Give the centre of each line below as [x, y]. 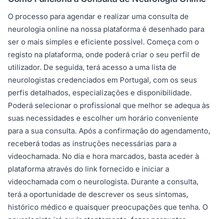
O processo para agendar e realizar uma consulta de [98, 17]
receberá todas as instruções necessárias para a [92, 144]
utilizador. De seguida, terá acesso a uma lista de [92, 67]
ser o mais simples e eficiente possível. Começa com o [103, 42]
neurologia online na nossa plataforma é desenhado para [106, 29]
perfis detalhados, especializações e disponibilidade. [100, 93]
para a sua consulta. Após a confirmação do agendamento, [109, 131]
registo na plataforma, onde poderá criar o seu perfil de [104, 55]
